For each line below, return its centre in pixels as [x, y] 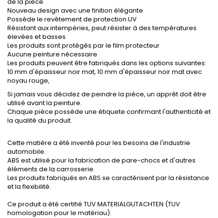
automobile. [27, 152]
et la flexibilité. [29, 187]
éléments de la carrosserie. [51, 169]
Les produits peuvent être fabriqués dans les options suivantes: [107, 63]
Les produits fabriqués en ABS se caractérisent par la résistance [108, 178]
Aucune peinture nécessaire [52, 54]
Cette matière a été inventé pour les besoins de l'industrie [99, 143]
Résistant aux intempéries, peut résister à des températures [102, 28]
